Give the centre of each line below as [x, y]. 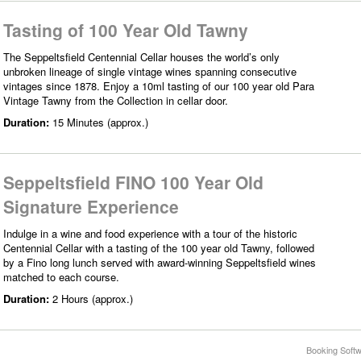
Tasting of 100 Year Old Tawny [126, 29]
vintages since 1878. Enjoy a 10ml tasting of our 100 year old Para [159, 85]
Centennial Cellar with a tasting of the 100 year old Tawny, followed [159, 247]
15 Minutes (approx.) [100, 122]
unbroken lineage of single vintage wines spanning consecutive [150, 71]
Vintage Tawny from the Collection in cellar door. [116, 100]
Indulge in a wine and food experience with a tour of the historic [150, 233]
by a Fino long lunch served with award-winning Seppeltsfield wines [160, 262]
